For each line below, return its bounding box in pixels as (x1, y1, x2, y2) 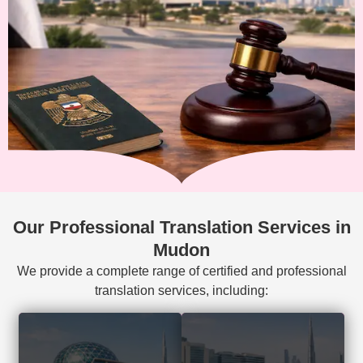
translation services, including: (95, 284, 268, 298)
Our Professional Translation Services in (12, 217, 351, 238)
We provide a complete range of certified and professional (16, 264, 347, 279)
